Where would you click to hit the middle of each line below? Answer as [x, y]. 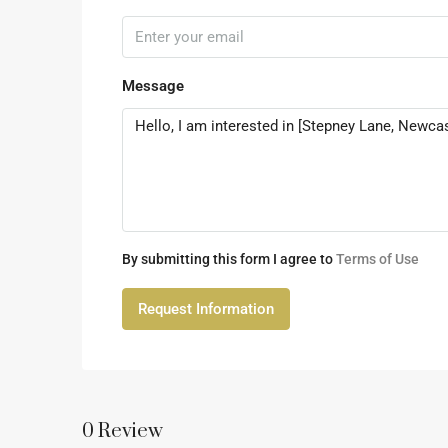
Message [153, 86]
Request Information [206, 309]
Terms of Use [377, 259]
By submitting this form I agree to [229, 259]
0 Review [122, 431]
